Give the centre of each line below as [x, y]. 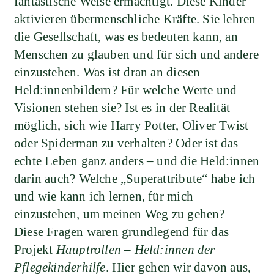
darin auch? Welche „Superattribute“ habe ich [135, 179]
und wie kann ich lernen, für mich [104, 197]
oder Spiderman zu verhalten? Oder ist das [126, 143]
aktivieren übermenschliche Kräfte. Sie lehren [135, 19]
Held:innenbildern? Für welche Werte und [126, 90]
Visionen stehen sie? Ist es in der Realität [122, 108]
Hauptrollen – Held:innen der [135, 250]
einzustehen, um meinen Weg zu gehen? [120, 214]
